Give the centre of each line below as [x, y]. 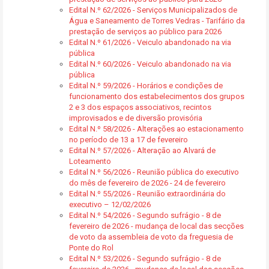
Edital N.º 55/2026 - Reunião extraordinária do [147, 194]
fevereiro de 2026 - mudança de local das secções [156, 226]
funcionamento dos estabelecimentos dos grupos [157, 96]
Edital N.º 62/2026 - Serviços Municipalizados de [153, 10]
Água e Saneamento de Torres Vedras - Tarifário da [157, 21]
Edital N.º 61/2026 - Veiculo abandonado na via [150, 42]
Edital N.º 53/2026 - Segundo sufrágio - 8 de [145, 258]
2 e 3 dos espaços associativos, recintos [140, 107]
